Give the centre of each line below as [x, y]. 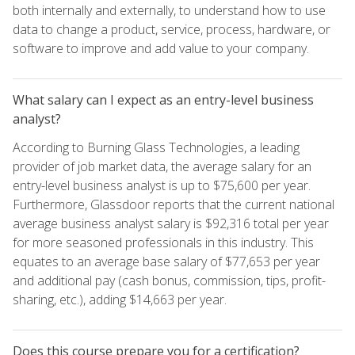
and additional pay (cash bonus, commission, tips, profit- [169, 280]
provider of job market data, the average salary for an [162, 166]
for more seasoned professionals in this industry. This [163, 242]
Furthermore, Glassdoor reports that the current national [174, 204]
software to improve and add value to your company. [161, 48]
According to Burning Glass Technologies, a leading [156, 147]
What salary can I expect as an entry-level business [163, 99]
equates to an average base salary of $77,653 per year [166, 261]
